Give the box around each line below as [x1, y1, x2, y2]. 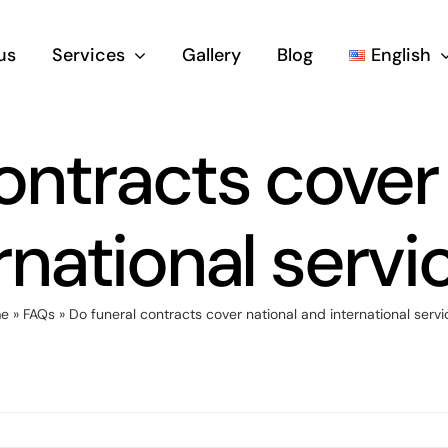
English [370, 43, 431, 67]
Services [52, 43, 126, 67]
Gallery [182, 43, 242, 67]
